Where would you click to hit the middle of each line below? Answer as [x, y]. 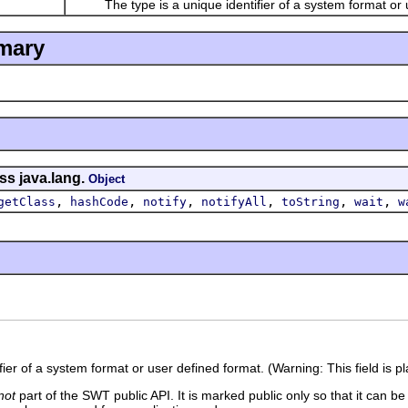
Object [107, 178]
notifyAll [234, 201]
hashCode [99, 201]
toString [311, 201]
